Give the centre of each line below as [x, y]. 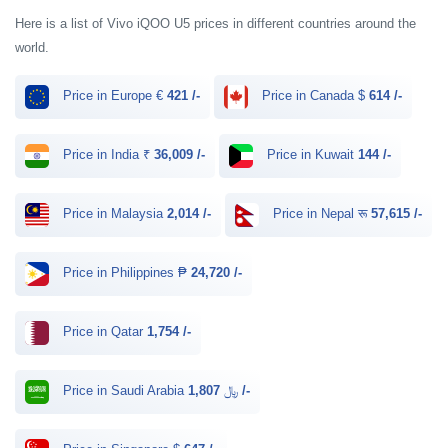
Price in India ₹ [106, 155]
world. [32, 47]
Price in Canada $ [313, 96]
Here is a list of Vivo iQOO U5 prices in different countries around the [215, 23]
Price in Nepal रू [320, 214]
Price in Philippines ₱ [125, 273]
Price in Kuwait [310, 155]
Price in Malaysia [113, 214]
